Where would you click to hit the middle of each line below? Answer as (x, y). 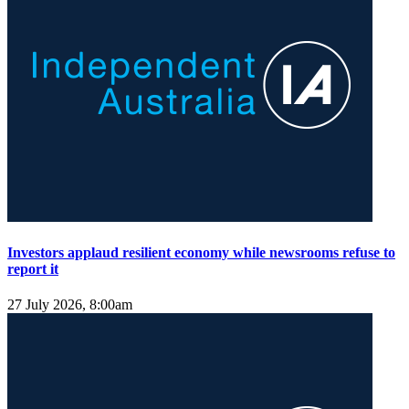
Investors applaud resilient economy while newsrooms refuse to (201, 252)
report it (33, 268)
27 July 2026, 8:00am (70, 305)
